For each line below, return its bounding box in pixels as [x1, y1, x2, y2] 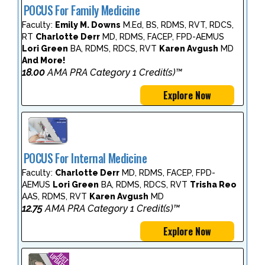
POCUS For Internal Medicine [24, 150, 147, 167]
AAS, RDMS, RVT [22, 192, 89, 202]
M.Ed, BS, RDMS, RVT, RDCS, [121, 20, 234, 30]
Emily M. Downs [55, 20, 121, 30]
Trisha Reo [190, 180, 237, 190]
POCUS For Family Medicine [24, 1, 140, 19]
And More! [22, 55, 66, 65]
